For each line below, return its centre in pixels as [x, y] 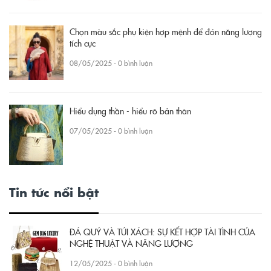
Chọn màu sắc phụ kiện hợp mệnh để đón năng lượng [166, 31]
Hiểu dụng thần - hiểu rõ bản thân [130, 110]
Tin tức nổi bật [54, 191]
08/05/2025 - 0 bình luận [111, 63]
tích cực [83, 43]
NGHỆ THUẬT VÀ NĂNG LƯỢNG [131, 243]
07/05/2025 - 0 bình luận [111, 131]
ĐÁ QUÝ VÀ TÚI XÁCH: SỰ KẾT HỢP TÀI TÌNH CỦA [162, 231]
